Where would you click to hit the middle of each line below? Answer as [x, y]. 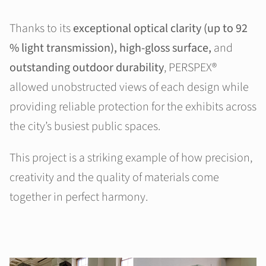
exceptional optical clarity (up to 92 [160, 28]
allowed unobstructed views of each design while [129, 87]
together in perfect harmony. [79, 197]
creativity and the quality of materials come [114, 177]
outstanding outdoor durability [87, 67]
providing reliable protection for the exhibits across [133, 107]
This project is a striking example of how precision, [131, 158]
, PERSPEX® [190, 67]
